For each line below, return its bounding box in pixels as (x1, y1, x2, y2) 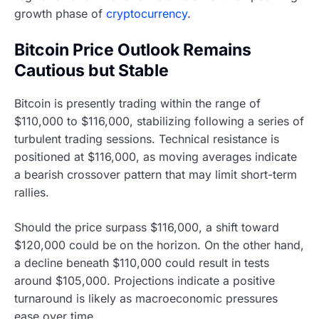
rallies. (14, 184, 49, 199)
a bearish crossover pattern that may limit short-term (14, 167, 297, 182)
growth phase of (14, 6, 106, 21)
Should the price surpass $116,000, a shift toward (14, 219, 279, 234)
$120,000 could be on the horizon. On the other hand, (14, 237, 304, 252)
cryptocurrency (106, 6, 187, 21)
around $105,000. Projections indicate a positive (14, 273, 275, 288)
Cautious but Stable (14, 61, 169, 81)
